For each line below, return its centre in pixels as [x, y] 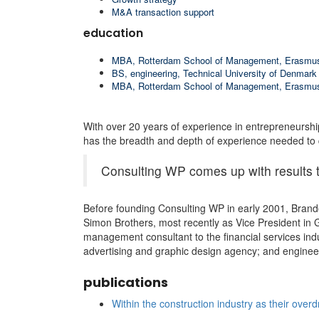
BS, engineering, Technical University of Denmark [214, 73]
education [113, 33]
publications [126, 282]
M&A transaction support [163, 11]
